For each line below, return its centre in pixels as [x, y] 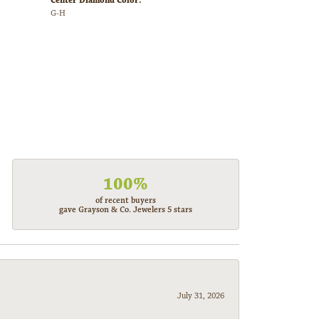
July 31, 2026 [201, 296]
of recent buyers [126, 201]
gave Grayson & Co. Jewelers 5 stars [126, 210]
